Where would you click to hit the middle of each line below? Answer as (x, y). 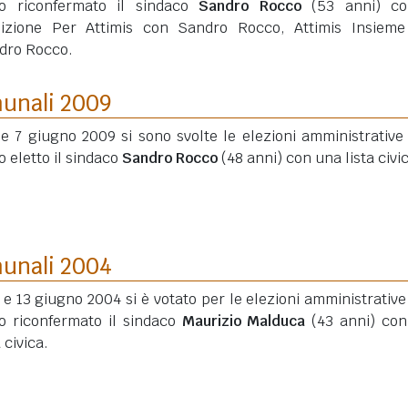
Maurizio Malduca (244, 321)
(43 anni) (344, 321)
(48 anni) (252, 158)
